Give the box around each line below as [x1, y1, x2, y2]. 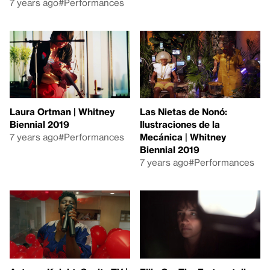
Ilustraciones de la [140, 119, 220, 130]
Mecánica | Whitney [140, 131, 226, 142]
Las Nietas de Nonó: [140, 106, 227, 117]
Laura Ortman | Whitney [10, 106, 115, 117]
